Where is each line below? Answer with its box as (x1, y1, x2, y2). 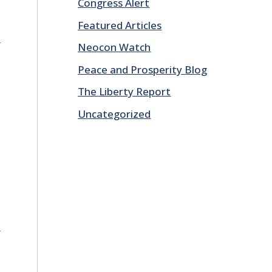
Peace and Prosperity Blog (78, 62, 208, 76)
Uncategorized (78, 106, 151, 121)
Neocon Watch (78, 40, 151, 54)
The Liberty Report (78, 84, 171, 98)
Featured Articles (78, 18, 162, 32)
